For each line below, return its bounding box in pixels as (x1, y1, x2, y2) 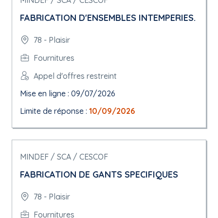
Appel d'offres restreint (34, 71, 117, 81)
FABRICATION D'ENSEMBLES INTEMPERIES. (20, 12, 196, 23)
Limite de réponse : (20, 106, 89, 116)
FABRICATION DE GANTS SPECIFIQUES (20, 169, 178, 180)
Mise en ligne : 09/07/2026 (20, 89, 115, 98)
